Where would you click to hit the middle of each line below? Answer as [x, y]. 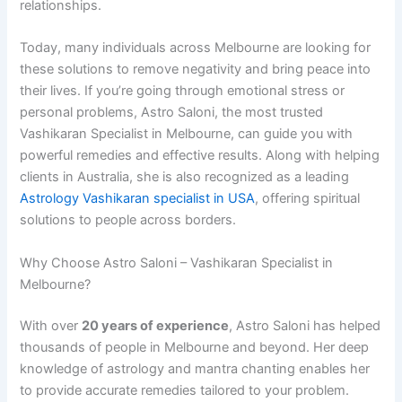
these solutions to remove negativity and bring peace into [196, 70]
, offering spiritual [308, 199]
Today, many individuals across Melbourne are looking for [196, 48]
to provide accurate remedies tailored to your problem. [185, 390]
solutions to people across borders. [128, 220]
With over [51, 325]
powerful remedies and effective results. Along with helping [200, 156]
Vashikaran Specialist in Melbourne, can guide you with [187, 134]
